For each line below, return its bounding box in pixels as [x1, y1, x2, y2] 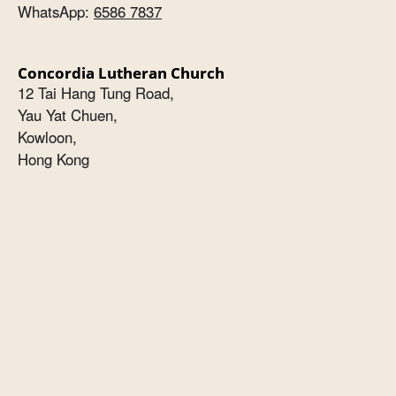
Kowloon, [18, 126, 77, 148]
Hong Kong [18, 148, 89, 171]
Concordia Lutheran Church [18, 63, 225, 84]
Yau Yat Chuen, [18, 104, 118, 126]
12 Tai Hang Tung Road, [18, 82, 174, 104]
